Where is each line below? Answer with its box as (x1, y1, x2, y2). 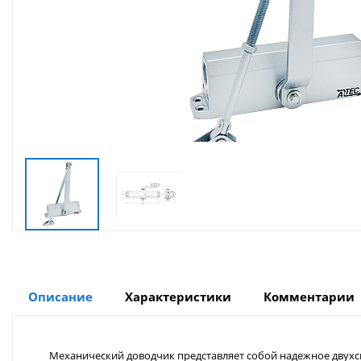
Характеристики (125, 288, 231, 305)
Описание (28, 288, 93, 305)
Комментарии (263, 288, 355, 305)
